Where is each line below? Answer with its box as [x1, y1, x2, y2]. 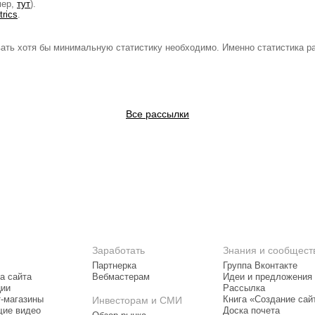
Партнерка [92, 261, 136, 271]
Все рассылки [126, 108, 189, 120]
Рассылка [223, 283, 265, 293]
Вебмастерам [92, 272, 150, 282]
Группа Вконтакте [223, 261, 297, 271]
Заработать [92, 245, 145, 256]
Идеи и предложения [223, 272, 312, 282]
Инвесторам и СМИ [92, 295, 182, 306]
